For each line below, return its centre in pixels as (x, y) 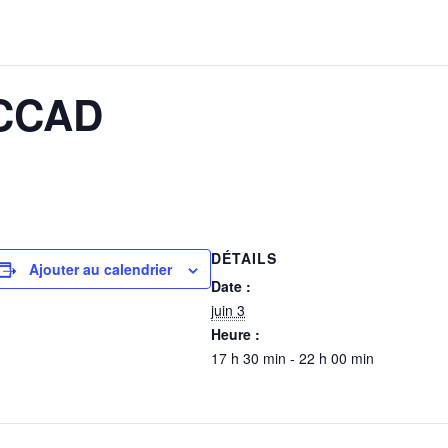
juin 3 (228, 310)
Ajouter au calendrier (100, 269)
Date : (231, 286)
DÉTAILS (244, 258)
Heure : (235, 334)
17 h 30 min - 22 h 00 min (292, 358)
